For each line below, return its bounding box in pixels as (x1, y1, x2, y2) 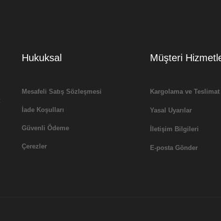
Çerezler (22, 142, 47, 150)
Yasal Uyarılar (149, 106, 192, 114)
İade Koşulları (22, 106, 64, 113)
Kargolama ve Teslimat (149, 87, 220, 95)
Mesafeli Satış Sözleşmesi (22, 87, 102, 95)
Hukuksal (22, 52, 62, 63)
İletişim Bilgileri (149, 125, 199, 133)
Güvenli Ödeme (22, 124, 69, 132)
